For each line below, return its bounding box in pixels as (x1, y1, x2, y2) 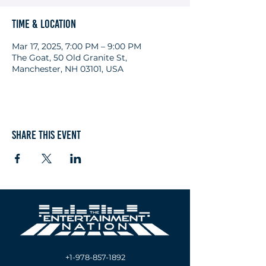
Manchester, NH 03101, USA (12, 64, 123, 74)
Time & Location (12, 17, 76, 31)
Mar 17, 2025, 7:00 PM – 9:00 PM (12, 41, 141, 52)
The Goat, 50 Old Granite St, (12, 52, 127, 63)
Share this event (12, 128, 81, 142)
